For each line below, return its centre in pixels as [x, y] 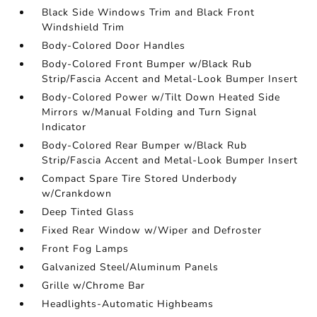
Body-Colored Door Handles [114, 46]
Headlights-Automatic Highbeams [128, 304]
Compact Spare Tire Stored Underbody [140, 179]
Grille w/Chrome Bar [94, 286]
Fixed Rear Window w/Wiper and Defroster [152, 230]
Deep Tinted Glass [88, 212]
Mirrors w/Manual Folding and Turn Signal [150, 112]
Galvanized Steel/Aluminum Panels [131, 267]
